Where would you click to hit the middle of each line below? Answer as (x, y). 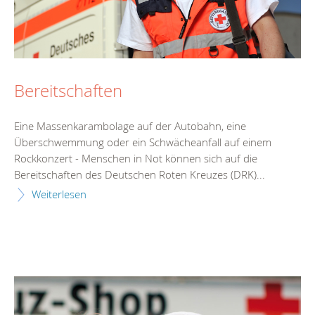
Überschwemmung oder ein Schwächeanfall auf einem (143, 142)
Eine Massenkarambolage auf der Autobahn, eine (130, 126)
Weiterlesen (59, 194)
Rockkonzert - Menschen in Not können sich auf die (136, 158)
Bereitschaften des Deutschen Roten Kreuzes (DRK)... (140, 174)
